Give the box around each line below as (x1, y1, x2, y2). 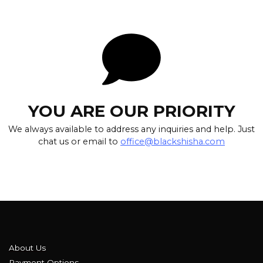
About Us (9, 243, 46, 253)
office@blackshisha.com (120, 136, 225, 147)
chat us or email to (38, 136, 120, 147)
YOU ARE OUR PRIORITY (28, 101, 235, 122)
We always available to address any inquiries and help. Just (8, 124, 255, 135)
